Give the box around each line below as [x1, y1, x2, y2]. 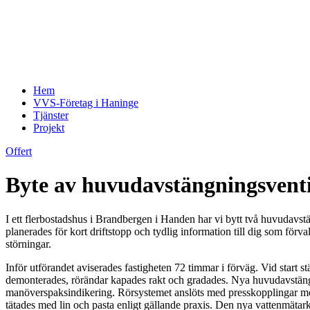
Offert [6, 145, 32, 157]
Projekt [33, 122, 64, 134]
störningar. [6, 237, 51, 250]
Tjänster [33, 109, 69, 121]
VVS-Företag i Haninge [33, 97, 138, 109]
